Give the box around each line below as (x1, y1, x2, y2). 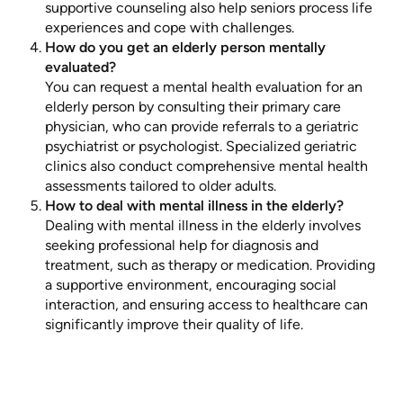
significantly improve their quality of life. (45, 316, 303, 334)
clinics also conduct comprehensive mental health (45, 157, 368, 175)
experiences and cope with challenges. (45, 19, 294, 37)
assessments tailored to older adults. (45, 177, 276, 195)
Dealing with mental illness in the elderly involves (45, 217, 361, 235)
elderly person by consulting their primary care (45, 98, 341, 116)
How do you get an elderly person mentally (45, 39, 326, 57)
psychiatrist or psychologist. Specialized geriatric (45, 138, 357, 156)
